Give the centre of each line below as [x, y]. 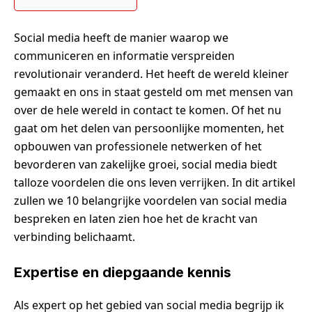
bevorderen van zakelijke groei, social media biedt [146, 165]
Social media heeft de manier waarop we [121, 38]
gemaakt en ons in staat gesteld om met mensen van [154, 92]
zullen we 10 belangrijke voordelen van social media [150, 201]
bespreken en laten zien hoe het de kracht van [136, 219]
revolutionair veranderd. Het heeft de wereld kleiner [151, 74]
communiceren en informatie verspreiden [124, 56]
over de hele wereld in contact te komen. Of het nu [148, 110]
